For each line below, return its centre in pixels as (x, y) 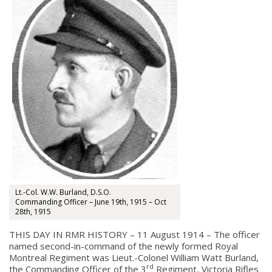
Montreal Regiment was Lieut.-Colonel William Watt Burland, (134, 257)
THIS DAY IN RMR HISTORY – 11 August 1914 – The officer (134, 234)
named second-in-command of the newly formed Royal (124, 246)
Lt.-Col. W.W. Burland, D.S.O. (63, 192)
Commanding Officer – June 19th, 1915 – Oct (91, 202)
